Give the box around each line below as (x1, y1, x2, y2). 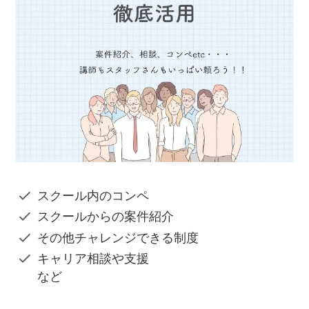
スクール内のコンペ (37, 188, 149, 203)
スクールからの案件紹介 (37, 210, 174, 224)
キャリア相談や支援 (37, 252, 149, 266)
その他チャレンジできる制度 (37, 230, 199, 245)
